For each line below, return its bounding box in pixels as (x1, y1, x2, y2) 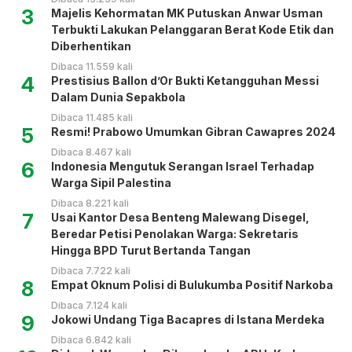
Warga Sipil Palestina (51, 176, 171, 190)
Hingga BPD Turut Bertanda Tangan (51, 244, 251, 258)
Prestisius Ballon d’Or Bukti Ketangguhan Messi (51, 74, 319, 88)
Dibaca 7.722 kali (51, 265, 130, 277)
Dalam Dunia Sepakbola (51, 90, 185, 104)
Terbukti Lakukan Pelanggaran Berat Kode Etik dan (51, 23, 334, 37)
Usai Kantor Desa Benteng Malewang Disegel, (51, 211, 310, 225)
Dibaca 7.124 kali (51, 299, 127, 312)
